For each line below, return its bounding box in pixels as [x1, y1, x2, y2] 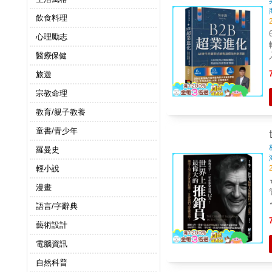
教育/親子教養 [35, 107, 86, 117]
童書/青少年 [35, 126, 78, 136]
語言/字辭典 [35, 202, 78, 211]
